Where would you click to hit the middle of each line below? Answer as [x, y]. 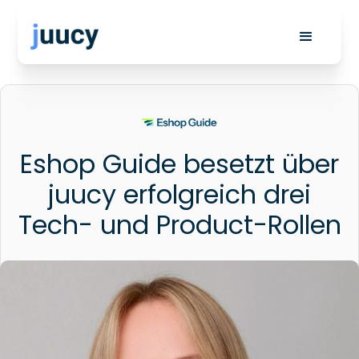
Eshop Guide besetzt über [179, 164]
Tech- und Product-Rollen [179, 225]
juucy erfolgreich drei [179, 194]
